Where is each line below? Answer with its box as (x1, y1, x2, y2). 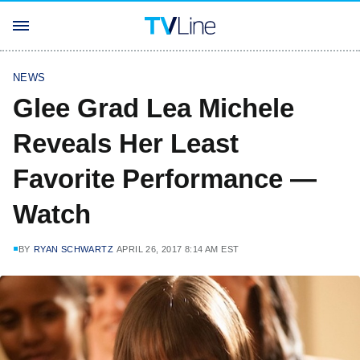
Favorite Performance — (13, 164, 317, 194)
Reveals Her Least (13, 129, 239, 158)
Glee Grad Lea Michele (13, 93, 294, 123)
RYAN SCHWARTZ (33, 244, 114, 254)
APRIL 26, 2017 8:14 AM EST (117, 244, 239, 254)
